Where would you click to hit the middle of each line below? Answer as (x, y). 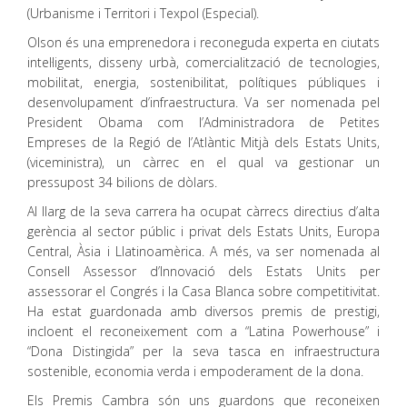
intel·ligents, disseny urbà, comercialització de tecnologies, (203, 62)
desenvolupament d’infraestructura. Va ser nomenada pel (203, 102)
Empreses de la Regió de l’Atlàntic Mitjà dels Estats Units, (203, 142)
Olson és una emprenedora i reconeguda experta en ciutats (203, 42)
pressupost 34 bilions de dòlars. (122, 182)
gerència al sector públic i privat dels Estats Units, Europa (203, 231)
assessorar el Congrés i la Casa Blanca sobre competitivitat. (203, 291)
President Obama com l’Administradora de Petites (203, 122)
